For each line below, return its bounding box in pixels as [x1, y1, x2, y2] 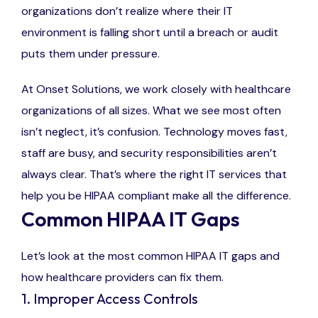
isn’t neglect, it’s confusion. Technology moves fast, [21, 124, 287, 140]
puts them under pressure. [21, 46, 160, 62]
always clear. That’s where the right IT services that [21, 167, 287, 182]
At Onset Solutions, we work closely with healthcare [21, 82, 291, 97]
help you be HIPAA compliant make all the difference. [21, 188, 291, 204]
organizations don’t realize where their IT [21, 4, 233, 19]
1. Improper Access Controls [21, 290, 198, 308]
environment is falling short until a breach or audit [21, 25, 278, 40]
